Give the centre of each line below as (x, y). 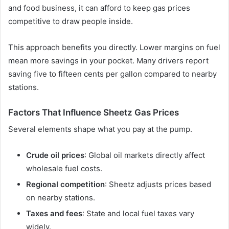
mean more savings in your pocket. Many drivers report (108, 60)
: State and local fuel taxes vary (138, 214)
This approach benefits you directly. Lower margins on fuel (114, 47)
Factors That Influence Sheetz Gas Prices (94, 112)
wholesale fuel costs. (64, 169)
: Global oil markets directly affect (145, 155)
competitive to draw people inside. (71, 21)
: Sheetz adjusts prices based (158, 185)
